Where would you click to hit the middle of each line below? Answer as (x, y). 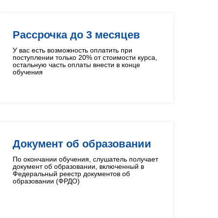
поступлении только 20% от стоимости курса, (85, 57)
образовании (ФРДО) (46, 181)
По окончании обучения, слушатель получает (85, 159)
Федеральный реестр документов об (71, 174)
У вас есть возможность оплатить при (73, 50)
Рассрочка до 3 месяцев (76, 35)
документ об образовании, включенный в (78, 166)
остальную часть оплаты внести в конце (76, 65)
